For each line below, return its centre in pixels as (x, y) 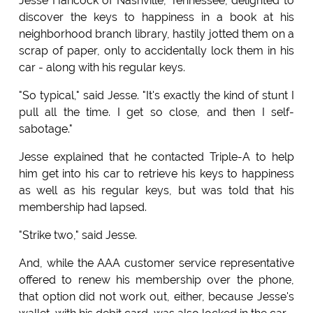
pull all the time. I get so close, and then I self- (156, 112)
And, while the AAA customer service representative (156, 263)
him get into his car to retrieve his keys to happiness (156, 173)
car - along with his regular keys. (102, 67)
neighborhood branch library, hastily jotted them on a (156, 34)
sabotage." (45, 129)
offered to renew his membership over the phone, (156, 279)
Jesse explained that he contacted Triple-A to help (156, 156)
